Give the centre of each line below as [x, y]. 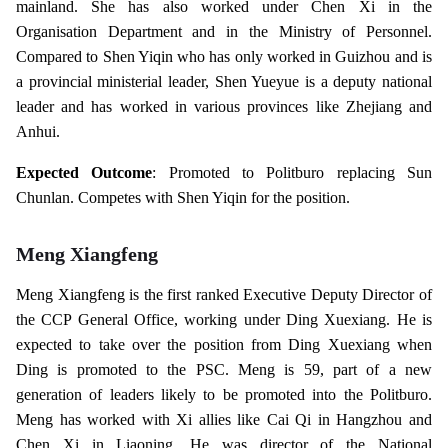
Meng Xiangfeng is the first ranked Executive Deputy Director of [224, 294]
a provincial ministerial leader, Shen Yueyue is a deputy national [224, 81]
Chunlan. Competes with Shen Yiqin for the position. [183, 197]
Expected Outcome [84, 172]
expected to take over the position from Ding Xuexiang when [224, 344]
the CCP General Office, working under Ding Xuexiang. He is [224, 319]
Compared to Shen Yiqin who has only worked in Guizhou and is [224, 56]
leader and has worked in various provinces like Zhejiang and [224, 106]
